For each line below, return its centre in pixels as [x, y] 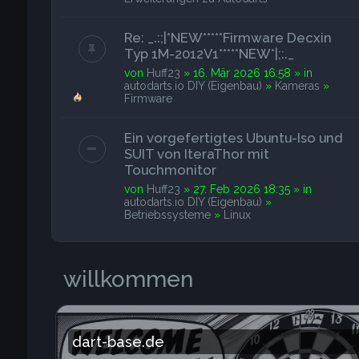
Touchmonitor [170, 170]
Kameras [297, 86]
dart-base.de [118, 342]
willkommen [128, 279]
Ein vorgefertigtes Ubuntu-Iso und [233, 138]
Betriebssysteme [167, 215]
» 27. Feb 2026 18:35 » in [246, 189]
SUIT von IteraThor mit [196, 154]
